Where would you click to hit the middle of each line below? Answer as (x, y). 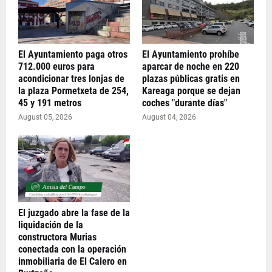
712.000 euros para (56, 67)
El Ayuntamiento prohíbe (191, 55)
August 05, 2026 (45, 117)
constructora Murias (57, 237)
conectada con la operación (72, 250)
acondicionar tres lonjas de (71, 79)
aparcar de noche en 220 (191, 67)
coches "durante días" (185, 103)
